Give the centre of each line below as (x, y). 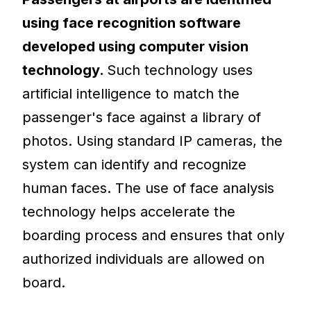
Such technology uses (180, 70)
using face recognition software (132, 23)
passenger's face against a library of (142, 117)
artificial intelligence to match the (131, 93)
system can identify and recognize (135, 164)
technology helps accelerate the (129, 211)
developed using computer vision (136, 46)
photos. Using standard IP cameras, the (153, 141)
